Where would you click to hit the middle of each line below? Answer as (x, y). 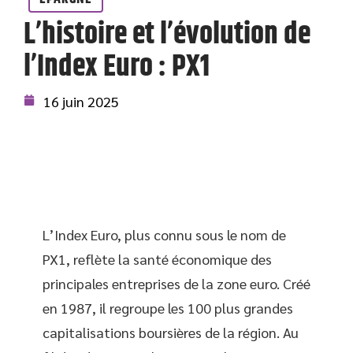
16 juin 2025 (81, 101)
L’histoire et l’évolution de (167, 35)
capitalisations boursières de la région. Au (171, 332)
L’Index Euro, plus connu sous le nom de (164, 234)
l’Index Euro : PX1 (117, 67)
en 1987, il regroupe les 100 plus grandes (168, 308)
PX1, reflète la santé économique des (157, 259)
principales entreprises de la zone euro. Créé (176, 283)
